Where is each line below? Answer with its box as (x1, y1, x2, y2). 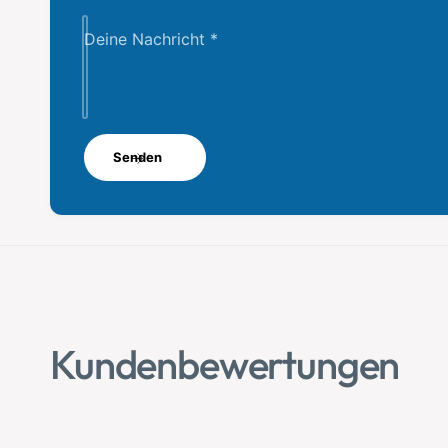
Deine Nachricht (84, 29, 210, 50)
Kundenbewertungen (50, 338, 400, 389)
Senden (112, 149, 162, 166)
